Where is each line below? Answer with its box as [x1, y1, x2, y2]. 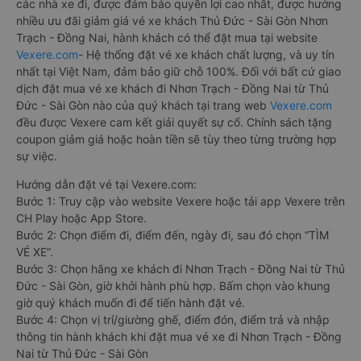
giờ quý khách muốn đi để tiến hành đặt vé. [16, 296, 245, 309]
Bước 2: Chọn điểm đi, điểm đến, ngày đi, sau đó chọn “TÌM [16, 228, 329, 242]
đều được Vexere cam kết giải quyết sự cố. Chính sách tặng [16, 115, 332, 129]
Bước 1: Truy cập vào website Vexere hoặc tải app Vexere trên [16, 194, 345, 208]
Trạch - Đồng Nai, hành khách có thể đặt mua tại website [16, 31, 317, 44]
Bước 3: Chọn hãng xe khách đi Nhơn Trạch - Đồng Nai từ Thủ [16, 262, 345, 276]
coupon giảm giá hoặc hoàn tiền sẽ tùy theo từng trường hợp [16, 132, 337, 146]
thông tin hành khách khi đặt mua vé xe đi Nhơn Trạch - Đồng [16, 330, 342, 343]
